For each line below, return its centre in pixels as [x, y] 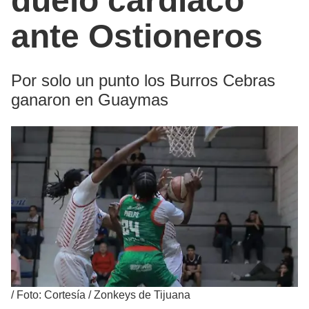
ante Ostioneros [137, 36]
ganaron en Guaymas [90, 99]
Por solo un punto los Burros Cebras [143, 80]
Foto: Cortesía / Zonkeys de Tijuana [103, 295]
